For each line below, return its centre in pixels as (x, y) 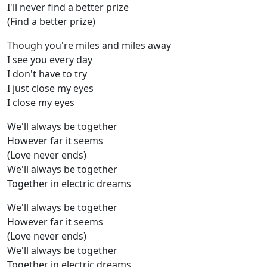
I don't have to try (47, 74)
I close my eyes (41, 103)
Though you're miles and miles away (89, 46)
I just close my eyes (50, 89)
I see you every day (50, 60)
